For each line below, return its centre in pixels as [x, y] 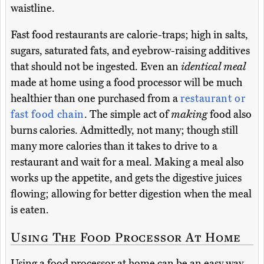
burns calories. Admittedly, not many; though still [124, 131]
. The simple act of [128, 115]
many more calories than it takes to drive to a [114, 146]
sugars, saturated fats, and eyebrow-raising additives [130, 51]
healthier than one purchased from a [95, 99]
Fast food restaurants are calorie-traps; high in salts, [129, 35]
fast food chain [47, 115]
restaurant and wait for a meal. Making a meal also [127, 162]
